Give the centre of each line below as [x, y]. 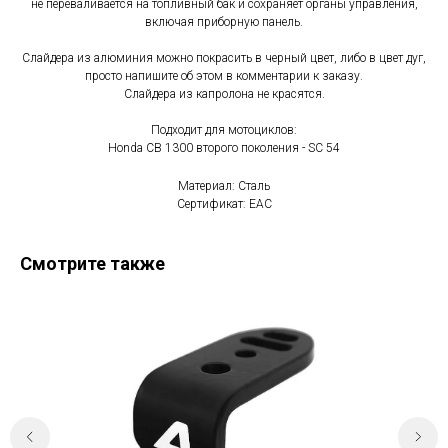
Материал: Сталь [224, 185]
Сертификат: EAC [224, 203]
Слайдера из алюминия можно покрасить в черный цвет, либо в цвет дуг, [224, 57]
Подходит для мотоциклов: [224, 129]
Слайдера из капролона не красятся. [224, 93]
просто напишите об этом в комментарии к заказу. [224, 75]
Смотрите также [92, 263]
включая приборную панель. [224, 21]
